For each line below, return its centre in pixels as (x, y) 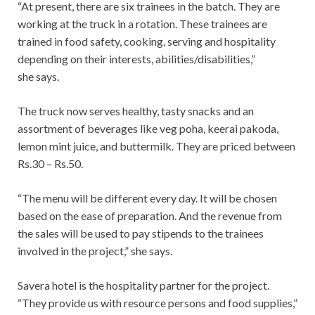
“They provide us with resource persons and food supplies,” (157, 303)
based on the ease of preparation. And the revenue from (150, 216)
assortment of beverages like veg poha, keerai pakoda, (148, 129)
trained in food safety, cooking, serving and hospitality (147, 41)
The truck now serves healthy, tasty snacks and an (136, 111)
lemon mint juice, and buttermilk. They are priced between (156, 146)
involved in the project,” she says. (95, 251)
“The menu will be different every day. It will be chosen (147, 198)
